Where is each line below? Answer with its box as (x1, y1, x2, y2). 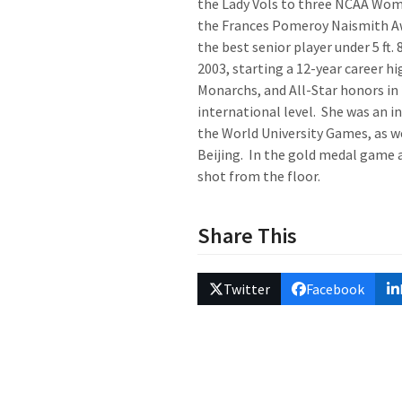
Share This (197, 222, 298, 249)
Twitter (223, 280, 270, 299)
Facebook (306, 280, 365, 299)
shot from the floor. (197, 167, 321, 185)
